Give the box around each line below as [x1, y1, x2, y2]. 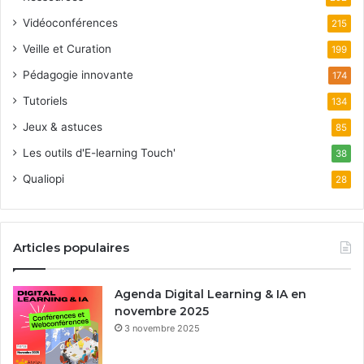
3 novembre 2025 [124, 323, 200, 335]
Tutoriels [23, 94, 67, 108]
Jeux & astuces [23, 120, 102, 134]
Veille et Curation [23, 42, 111, 56]
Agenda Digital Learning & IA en [115, 287, 306, 302]
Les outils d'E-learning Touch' [23, 146, 175, 160]
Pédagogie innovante [23, 68, 133, 82]
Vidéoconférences [23, 16, 118, 30]
